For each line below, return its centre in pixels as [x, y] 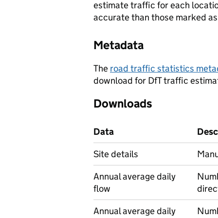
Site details [116, 154]
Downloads [123, 103]
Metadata [118, 45]
